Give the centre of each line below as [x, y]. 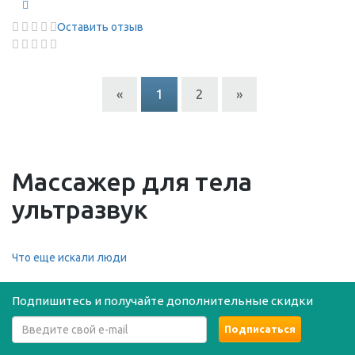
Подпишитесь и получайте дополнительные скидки [162, 301]
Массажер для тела [132, 181]
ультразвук [80, 209]
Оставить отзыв [100, 27]
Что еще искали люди [69, 258]
